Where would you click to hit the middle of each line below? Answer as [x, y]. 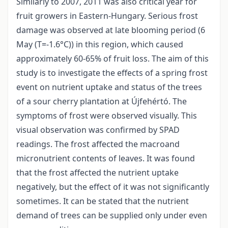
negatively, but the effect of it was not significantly [113, 187]
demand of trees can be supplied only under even [112, 216]
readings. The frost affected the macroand [98, 144]
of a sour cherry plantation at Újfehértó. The [102, 102]
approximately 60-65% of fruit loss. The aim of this [112, 59]
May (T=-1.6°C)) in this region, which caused [100, 45]
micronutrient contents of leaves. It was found [106, 159]
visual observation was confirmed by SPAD [98, 130]
